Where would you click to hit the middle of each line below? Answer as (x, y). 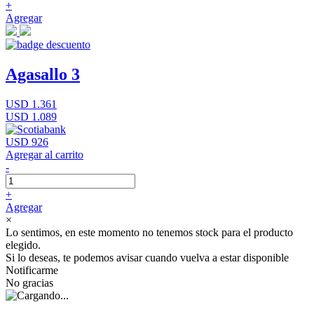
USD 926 (27, 142)
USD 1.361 (31, 104)
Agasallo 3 (43, 75)
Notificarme (32, 270)
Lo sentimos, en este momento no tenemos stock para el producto (149, 232)
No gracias (29, 283)
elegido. (23, 245)
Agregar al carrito (45, 155)
